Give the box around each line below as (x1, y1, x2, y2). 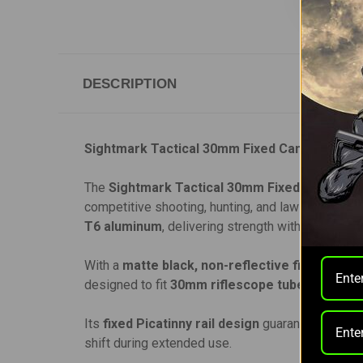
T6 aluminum (84, 218, 162, 234)
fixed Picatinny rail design (103, 315, 259, 331)
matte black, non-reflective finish (122, 257, 326, 273)
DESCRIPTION (82, 75, 177, 92)
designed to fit (84, 276, 170, 293)
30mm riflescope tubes (170, 276, 312, 293)
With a (84, 257, 122, 273)
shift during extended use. (84, 335, 232, 351)
